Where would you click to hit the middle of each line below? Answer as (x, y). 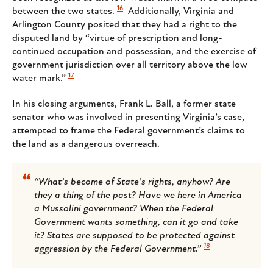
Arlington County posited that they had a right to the (125, 25)
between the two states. (63, 12)
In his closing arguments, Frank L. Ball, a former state (124, 105)
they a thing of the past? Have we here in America (138, 196)
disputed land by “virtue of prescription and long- (117, 39)
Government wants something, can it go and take (136, 223)
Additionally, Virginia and (180, 12)
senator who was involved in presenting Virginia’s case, (128, 118)
